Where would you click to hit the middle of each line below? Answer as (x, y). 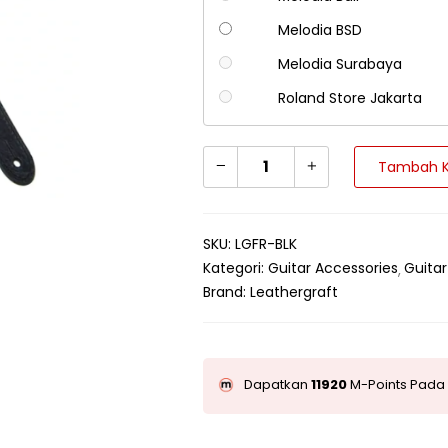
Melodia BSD (319, 30)
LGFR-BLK (266, 244)
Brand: (227, 292)
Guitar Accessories (333, 268)
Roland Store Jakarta (349, 98)
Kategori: (236, 268)
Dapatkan (278, 385)
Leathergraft (294, 292)
